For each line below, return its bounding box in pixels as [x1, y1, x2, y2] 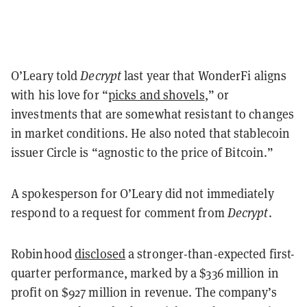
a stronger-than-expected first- [125, 245, 295, 262]
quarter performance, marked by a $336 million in [11, 264, 279, 281]
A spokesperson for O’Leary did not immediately [11, 184, 274, 201]
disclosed [75, 245, 125, 262]
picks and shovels [108, 86, 205, 103]
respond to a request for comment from [11, 204, 228, 221]
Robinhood [11, 245, 75, 262]
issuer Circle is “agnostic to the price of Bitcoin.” [11, 143, 274, 160]
